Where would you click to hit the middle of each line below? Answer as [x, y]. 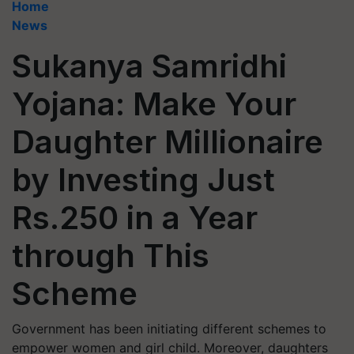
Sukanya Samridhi [149, 66]
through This [111, 256]
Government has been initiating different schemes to [169, 329]
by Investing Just [143, 180]
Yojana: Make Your [154, 104]
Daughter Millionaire [168, 142]
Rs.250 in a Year [135, 218]
